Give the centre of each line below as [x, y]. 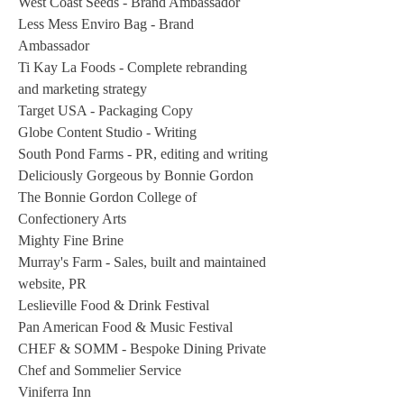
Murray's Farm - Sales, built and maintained [142, 262]
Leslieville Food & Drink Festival [114, 305]
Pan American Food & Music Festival [125, 327]
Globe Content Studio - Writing [109, 132]
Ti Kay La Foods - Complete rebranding [133, 67]
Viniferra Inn [55, 392]
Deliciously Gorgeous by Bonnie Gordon [136, 175]
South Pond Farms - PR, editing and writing [143, 154]
